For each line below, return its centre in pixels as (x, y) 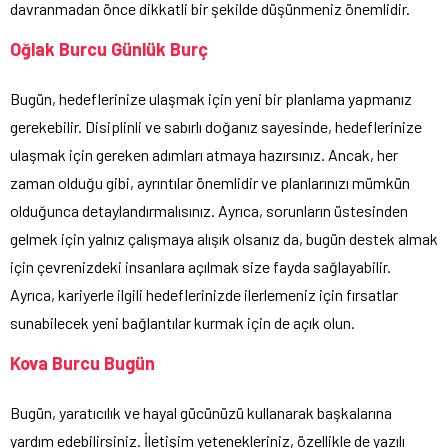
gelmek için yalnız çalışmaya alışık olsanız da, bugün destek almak (224, 239)
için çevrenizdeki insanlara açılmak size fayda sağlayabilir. (200, 267)
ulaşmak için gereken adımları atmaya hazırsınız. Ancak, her (204, 155)
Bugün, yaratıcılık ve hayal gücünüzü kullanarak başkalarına (201, 413)
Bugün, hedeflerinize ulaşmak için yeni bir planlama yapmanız (211, 99)
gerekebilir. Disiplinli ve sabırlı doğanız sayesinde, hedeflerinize (216, 127)
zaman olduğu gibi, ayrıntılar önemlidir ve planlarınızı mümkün (210, 183)
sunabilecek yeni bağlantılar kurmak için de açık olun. (182, 323)
